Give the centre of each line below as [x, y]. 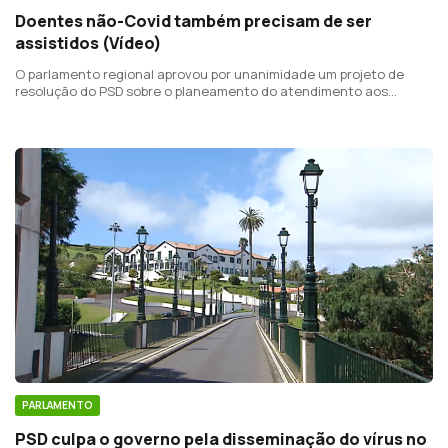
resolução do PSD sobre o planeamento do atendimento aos [138, 90]
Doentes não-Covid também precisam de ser [193, 20]
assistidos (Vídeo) [88, 42]
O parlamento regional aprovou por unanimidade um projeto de [209, 73]
